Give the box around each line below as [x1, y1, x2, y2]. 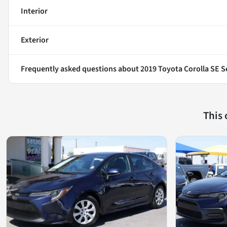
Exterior [21, 34, 49, 46]
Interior [21, 5, 48, 17]
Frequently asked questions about [21, 63, 140, 74]
